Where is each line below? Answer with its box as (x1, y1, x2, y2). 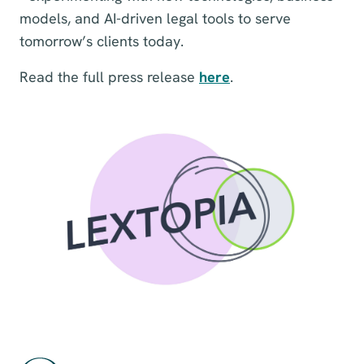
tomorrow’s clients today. (19, 32, 184, 50)
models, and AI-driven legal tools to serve (19, 9, 291, 28)
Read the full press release (19, 67, 199, 86)
